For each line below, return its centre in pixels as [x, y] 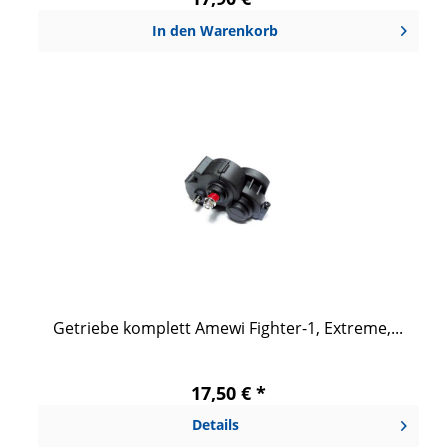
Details [215, 424]
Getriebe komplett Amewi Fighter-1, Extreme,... [228, 327]
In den [174, 31]
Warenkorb [239, 31]
